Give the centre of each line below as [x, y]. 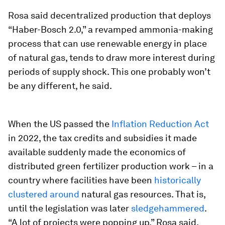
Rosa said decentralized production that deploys [109, 15]
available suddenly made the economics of [97, 152]
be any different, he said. [60, 86]
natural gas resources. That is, [142, 194]
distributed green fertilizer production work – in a [111, 166]
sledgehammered [168, 208]
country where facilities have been [81, 180]
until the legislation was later [70, 208]
